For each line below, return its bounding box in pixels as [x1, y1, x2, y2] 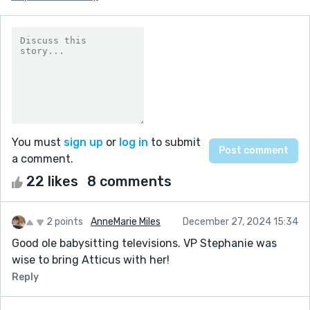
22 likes [23, 172, 82, 190]
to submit [148, 135, 201, 149]
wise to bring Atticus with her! [12, 253, 170, 266]
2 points [46, 215, 83, 228]
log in [119, 135, 148, 149]
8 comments [87, 172, 172, 190]
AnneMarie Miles [91, 215, 161, 228]
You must [12, 135, 64, 149]
